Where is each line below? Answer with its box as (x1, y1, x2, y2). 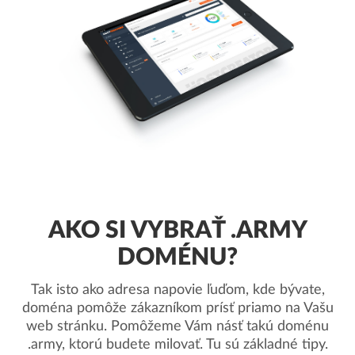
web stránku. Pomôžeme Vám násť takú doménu (26, 319, 329, 334)
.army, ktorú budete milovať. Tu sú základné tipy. (27, 338, 328, 352)
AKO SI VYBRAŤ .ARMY (48, 219, 307, 242)
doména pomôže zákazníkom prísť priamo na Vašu (21, 301, 334, 315)
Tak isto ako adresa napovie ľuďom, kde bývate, (30, 283, 325, 297)
